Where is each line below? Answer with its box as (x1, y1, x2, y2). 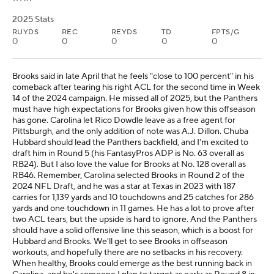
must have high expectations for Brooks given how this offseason (12, 104, 256, 115)
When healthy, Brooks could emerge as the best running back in (12, 258, 252, 269)
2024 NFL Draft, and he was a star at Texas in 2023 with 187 (12, 181, 235, 192)
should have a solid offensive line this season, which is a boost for (12, 225, 253, 236)
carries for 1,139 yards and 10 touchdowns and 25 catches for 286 (12, 192, 254, 203)
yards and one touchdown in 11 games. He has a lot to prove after (12, 203, 254, 214)
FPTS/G (212, 28, 240, 37)
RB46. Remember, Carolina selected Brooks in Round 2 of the (12, 170, 245, 181)
